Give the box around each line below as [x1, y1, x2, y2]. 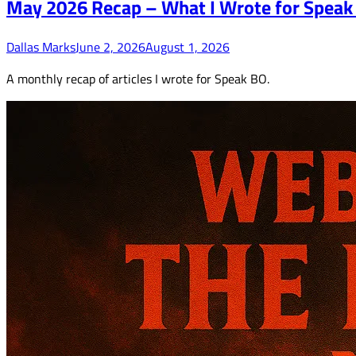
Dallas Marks [6, 37, 75, 57]
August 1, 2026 [145, 37, 230, 57]
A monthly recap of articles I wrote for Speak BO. [6, 69, 269, 89]
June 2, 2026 [75, 37, 145, 57]
